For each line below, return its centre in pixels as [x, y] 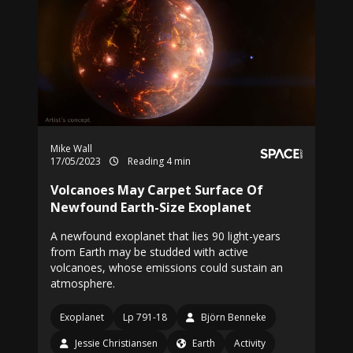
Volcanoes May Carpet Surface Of [157, 190]
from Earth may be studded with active [149, 252]
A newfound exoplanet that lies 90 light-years [165, 236]
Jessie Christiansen [116, 343]
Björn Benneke [234, 317]
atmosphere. [83, 283]
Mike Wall [71, 149]
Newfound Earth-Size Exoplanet [151, 207]
